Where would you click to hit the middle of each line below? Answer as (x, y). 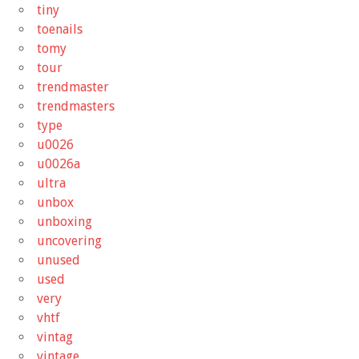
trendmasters (76, 106)
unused (58, 260)
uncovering (69, 240)
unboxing (65, 221)
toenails (60, 29)
